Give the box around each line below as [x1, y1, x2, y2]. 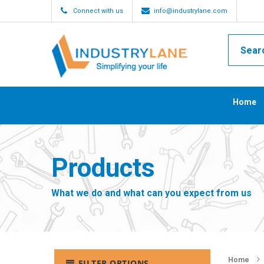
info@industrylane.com [154, 7, 227, 15]
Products [51, 153, 155, 183]
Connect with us [73, 7, 123, 15]
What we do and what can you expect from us [51, 187, 252, 199]
